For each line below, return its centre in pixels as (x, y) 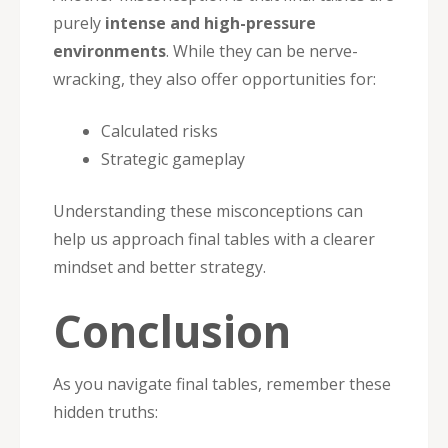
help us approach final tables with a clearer (214, 238)
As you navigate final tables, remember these (222, 383)
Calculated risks (159, 130)
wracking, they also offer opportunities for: (214, 78)
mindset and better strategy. (159, 266)
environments (109, 50)
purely (79, 22)
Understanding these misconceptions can (208, 210)
